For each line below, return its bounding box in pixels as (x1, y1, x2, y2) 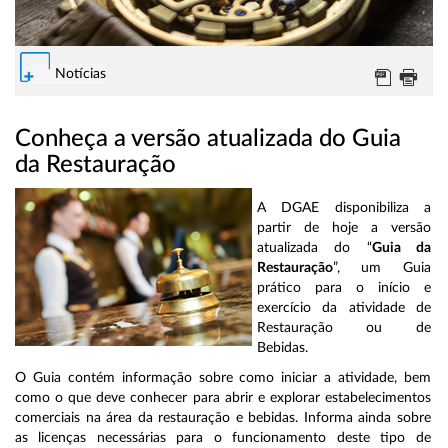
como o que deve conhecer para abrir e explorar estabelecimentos (15, 391, 431, 406)
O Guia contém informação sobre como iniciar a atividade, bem (15, 371, 431, 386)
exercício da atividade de (257, 301, 431, 316)
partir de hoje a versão (257, 221, 431, 236)
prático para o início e (257, 281, 431, 296)
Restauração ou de (257, 321, 431, 336)
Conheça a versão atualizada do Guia (15, 127, 401, 152)
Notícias (55, 67, 106, 82)
